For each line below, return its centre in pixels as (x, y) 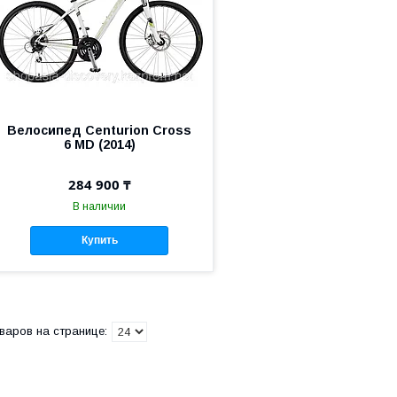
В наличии (100, 206)
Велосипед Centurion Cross (100, 130)
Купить (99, 241)
